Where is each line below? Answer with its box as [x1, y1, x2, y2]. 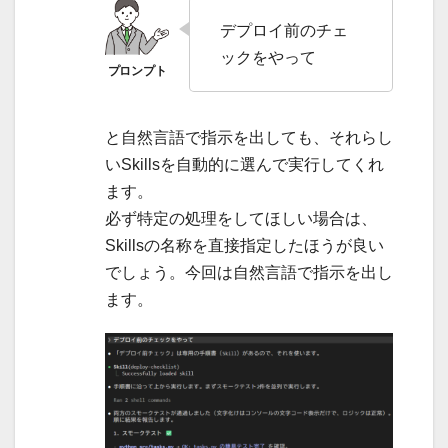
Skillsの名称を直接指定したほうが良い [105, 236, 384, 254]
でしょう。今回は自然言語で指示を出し [105, 263, 393, 281]
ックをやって [220, 48, 316, 66]
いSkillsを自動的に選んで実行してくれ [105, 155, 384, 173]
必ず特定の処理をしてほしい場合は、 [105, 209, 377, 227]
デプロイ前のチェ [220, 21, 348, 39]
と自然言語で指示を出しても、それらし [105, 128, 393, 146]
